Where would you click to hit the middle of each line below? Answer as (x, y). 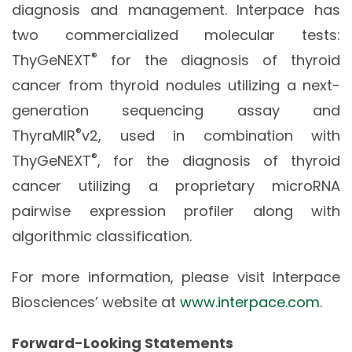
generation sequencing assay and (176, 111)
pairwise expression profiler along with (176, 211)
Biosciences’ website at (96, 302)
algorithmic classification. (102, 236)
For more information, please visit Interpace (176, 277)
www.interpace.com (250, 302)
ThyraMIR (44, 136)
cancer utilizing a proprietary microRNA (176, 186)
